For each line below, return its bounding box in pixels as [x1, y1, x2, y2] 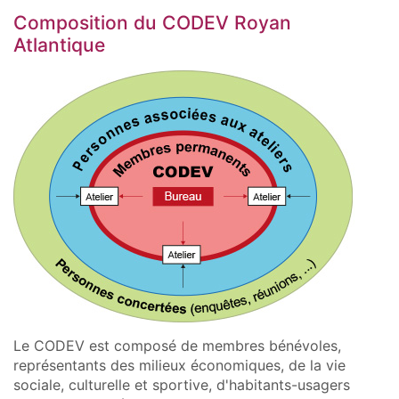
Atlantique [13, 33, 105, 56]
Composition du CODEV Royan [13, 11, 291, 34]
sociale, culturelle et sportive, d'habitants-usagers [13, 375, 350, 394]
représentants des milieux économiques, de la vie [13, 355, 346, 374]
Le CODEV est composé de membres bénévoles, [13, 336, 341, 354]
